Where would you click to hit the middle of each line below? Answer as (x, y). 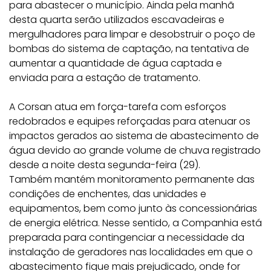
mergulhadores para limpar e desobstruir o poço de (132, 34)
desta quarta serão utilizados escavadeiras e (117, 20)
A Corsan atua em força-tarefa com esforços (118, 107)
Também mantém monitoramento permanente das (132, 179)
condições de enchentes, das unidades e (108, 194)
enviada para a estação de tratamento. (105, 78)
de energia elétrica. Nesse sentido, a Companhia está (135, 223)
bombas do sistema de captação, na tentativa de (129, 49)
